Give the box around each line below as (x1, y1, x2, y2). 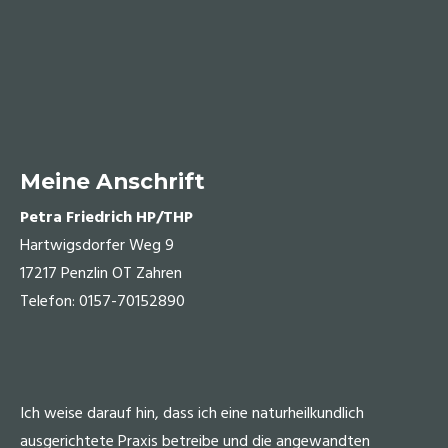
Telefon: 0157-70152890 (20, 289, 185, 316)
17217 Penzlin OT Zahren (20, 261, 182, 288)
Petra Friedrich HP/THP (20, 205, 193, 232)
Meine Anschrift (20, 168, 205, 195)
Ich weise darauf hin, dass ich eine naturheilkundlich (20, 401, 364, 428)
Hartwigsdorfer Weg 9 (20, 233, 174, 260)
